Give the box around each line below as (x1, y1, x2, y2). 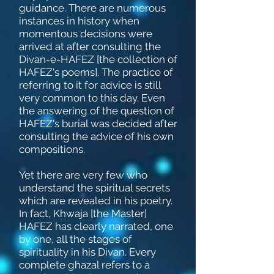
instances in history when (19, 15, 139, 27)
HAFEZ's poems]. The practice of (19, 66, 173, 78)
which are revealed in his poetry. (19, 194, 172, 207)
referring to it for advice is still (19, 79, 161, 91)
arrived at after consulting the (19, 40, 161, 53)
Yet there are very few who (19, 169, 147, 181)
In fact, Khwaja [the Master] (19, 207, 147, 220)
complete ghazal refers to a (19, 259, 150, 271)
